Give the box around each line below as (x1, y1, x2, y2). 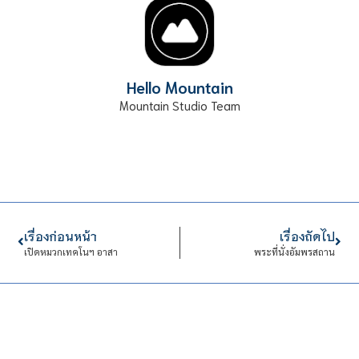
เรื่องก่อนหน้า (24, 227, 98, 244)
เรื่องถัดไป (279, 227, 335, 244)
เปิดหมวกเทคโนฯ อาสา (24, 244, 119, 258)
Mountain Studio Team (119, 96, 240, 113)
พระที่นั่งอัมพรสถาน (253, 244, 335, 258)
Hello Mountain (126, 75, 233, 97)
